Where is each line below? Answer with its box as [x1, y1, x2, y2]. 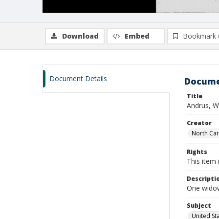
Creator [187, 119, 212, 127]
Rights [187, 148, 207, 156]
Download [62, 31, 99, 41]
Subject [187, 201, 211, 210]
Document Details [49, 74, 107, 83]
